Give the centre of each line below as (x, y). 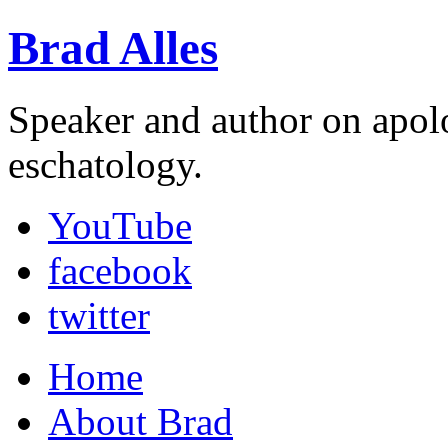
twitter (99, 315)
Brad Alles (113, 48)
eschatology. (105, 164)
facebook (120, 270)
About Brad (140, 421)
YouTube (120, 225)
